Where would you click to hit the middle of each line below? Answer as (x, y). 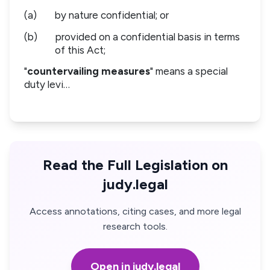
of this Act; (80, 50)
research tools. (135, 227)
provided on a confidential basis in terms (147, 36)
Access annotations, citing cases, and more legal (135, 212)
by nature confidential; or (112, 15)
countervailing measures (89, 71)
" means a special (189, 71)
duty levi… (47, 85)
